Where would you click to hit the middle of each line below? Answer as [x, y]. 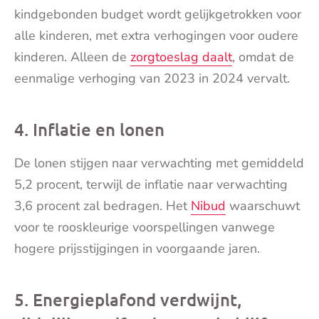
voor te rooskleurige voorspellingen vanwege [145, 228]
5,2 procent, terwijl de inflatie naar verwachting [151, 185]
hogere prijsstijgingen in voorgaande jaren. [137, 249]
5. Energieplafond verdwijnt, [128, 300]
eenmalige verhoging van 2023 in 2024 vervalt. [152, 79]
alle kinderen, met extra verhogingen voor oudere [156, 36]
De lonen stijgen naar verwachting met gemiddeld [159, 163]
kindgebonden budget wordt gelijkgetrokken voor [158, 15]
